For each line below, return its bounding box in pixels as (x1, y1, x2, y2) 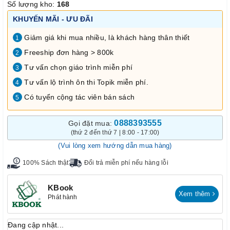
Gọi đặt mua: (68, 119, 114, 127)
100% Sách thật (23, 159, 69, 166)
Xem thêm (178, 189, 213, 198)
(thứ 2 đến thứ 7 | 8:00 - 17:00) (70, 128, 160, 136)
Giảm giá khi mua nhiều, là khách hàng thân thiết (22, 33, 190, 42)
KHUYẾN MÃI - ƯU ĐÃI (13, 14, 93, 23)
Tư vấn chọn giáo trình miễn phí (22, 63, 132, 71)
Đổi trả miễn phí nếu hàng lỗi (84, 159, 168, 166)
